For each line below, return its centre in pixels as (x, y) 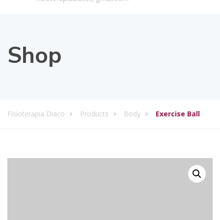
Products (94, 114)
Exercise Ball (178, 114)
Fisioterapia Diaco (36, 114)
